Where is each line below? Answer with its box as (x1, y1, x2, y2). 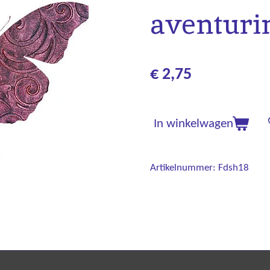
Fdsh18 (218, 163, 249, 174)
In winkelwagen (154, 118, 233, 131)
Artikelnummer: (150, 163, 216, 174)
